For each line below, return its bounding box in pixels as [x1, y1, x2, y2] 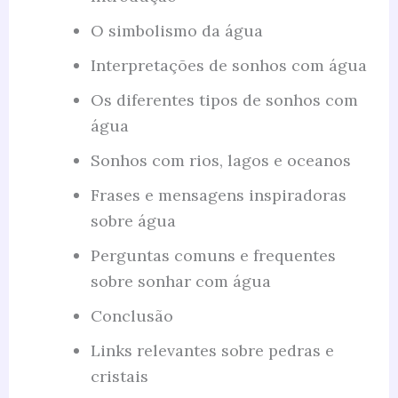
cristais [90, 366, 148, 387]
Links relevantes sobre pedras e [90, 340, 334, 362]
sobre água [90, 211, 176, 232]
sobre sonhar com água [90, 271, 271, 292]
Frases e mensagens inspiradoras [90, 185, 346, 206]
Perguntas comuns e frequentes [90, 245, 336, 267]
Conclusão [90, 306, 173, 327]
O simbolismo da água [90, 20, 263, 42]
